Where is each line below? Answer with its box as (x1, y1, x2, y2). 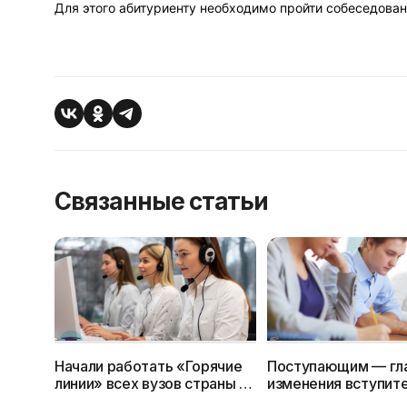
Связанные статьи (55, 187, 269, 216)
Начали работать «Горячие (55, 357, 243, 376)
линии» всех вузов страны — (55, 374, 253, 393)
